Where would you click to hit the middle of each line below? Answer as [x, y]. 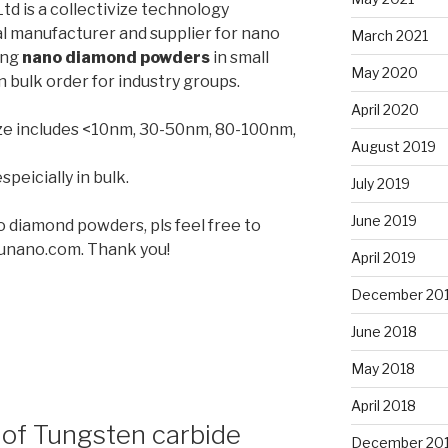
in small [239, 57]
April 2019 [383, 257]
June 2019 [383, 220]
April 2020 [384, 109]
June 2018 [383, 331]
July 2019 [380, 183]
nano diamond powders [116, 57]
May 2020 [384, 72]
